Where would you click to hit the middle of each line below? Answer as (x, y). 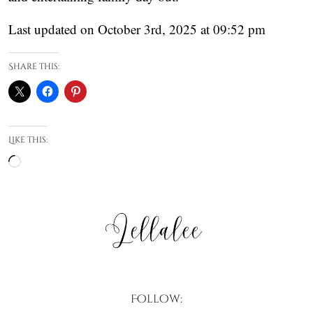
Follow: (156, 299)
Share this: (34, 67)
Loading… (50, 162)
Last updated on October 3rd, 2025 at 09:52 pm (137, 29)
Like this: (28, 140)
